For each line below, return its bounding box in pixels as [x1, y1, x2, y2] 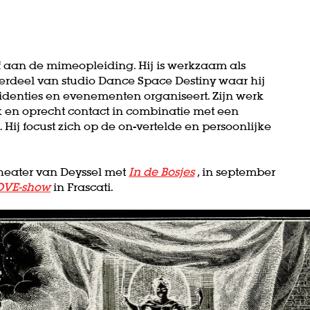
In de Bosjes [129, 164, 194, 179]
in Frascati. [51, 179, 116, 194]
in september [202, 164, 275, 179]
